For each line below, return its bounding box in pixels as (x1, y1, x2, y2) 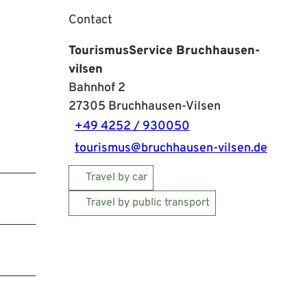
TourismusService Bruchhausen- (69, 42, 260, 59)
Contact (69, 12, 112, 28)
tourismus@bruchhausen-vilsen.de (75, 140, 267, 157)
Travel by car (86, 170, 147, 184)
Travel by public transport (86, 195, 210, 210)
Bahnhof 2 (69, 79, 125, 96)
